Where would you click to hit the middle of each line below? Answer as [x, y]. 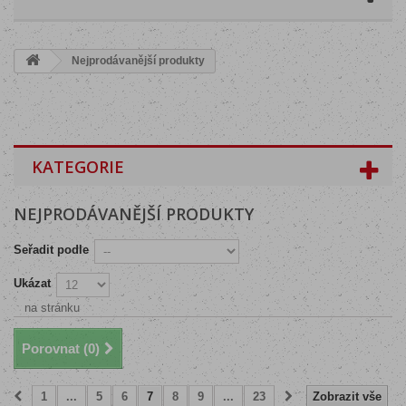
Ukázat [32, 283]
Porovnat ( [55, 348]
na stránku [52, 308]
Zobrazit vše [347, 396]
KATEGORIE [78, 167]
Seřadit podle [51, 250]
